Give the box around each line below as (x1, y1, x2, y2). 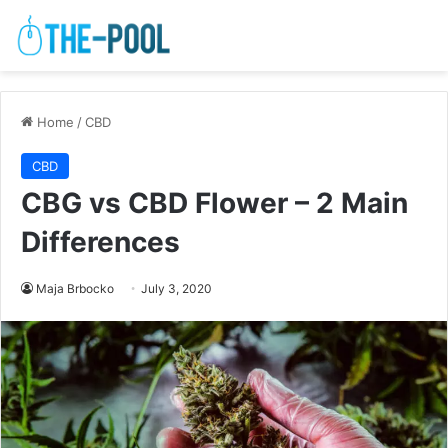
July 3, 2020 (141, 281, 212, 297)
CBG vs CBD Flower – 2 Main (21, 186, 408, 221)
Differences (21, 225, 180, 260)
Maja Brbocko (36, 281, 114, 297)
